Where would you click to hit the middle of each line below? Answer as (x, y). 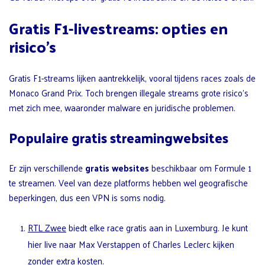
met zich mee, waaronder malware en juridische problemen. (122, 108)
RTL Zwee (47, 228)
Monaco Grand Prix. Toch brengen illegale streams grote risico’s (129, 93)
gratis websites (117, 168)
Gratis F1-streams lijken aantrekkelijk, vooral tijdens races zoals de (132, 78)
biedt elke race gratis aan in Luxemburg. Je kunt (157, 228)
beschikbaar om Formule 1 (200, 168)
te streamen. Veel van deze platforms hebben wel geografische (128, 183)
